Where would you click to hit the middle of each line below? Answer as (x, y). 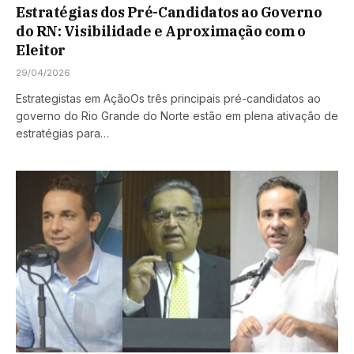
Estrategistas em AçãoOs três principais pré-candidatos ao (168, 99)
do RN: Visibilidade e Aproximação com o (161, 32)
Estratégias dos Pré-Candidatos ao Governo (169, 13)
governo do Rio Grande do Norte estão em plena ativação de (177, 116)
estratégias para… (62, 134)
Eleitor (41, 51)
